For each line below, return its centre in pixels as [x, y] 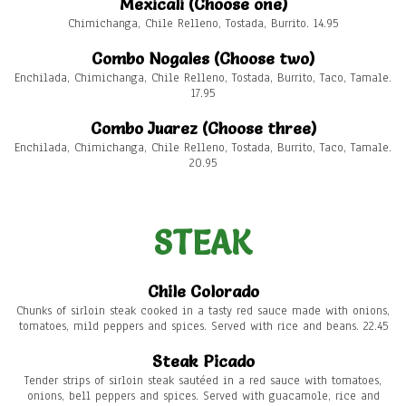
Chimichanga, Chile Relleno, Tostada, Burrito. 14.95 [203, 24]
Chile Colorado [203, 292]
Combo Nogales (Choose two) [203, 59]
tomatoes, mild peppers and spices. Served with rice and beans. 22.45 [203, 327]
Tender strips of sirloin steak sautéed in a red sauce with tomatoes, [203, 381]
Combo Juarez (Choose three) [203, 129]
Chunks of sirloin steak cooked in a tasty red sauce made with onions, [203, 311]
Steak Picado [203, 362]
